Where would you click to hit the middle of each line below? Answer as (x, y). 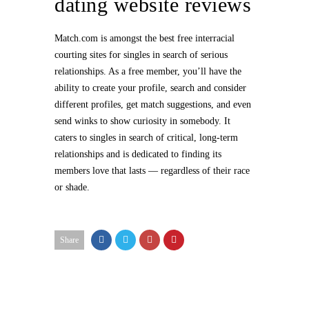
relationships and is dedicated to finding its (138, 154)
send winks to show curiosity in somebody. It (142, 121)
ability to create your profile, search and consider (150, 88)
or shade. (72, 187)
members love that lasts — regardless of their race (152, 171)
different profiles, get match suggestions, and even (153, 104)
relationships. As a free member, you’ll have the (148, 71)
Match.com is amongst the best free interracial (144, 38)
